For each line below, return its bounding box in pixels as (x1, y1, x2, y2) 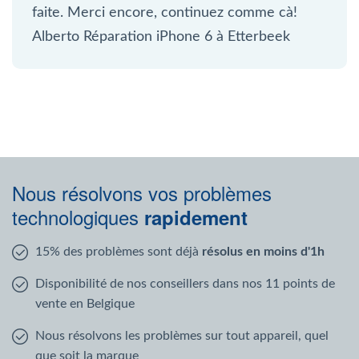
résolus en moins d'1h (202, 244, 325, 258)
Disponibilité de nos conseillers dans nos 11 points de (35, 276, 335, 290)
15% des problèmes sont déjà (35, 244, 202, 258)
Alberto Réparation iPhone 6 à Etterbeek (32, 29, 290, 44)
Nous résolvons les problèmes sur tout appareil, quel (35, 329, 329, 342)
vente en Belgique (35, 296, 135, 310)
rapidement (144, 203, 248, 231)
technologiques (12, 202, 144, 231)
